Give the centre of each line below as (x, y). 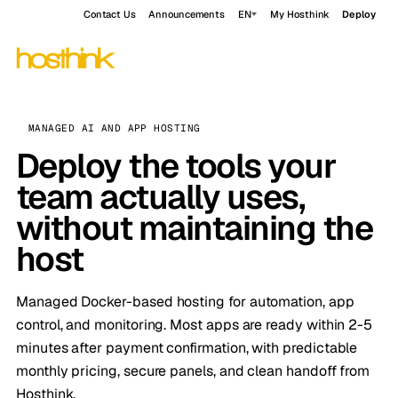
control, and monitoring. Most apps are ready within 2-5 (195, 325)
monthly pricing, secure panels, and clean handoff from (193, 371)
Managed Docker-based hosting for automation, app (185, 302)
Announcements (187, 14)
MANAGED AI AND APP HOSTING (115, 128)
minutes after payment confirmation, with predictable (187, 348)
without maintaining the (195, 228)
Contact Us (110, 14)
